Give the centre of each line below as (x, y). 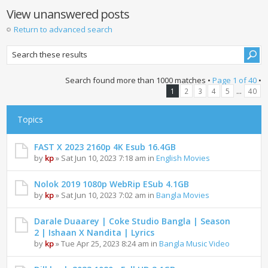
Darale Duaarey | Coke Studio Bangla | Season (133, 221)
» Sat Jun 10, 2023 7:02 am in (105, 195)
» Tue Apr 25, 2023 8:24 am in (107, 244)
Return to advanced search (63, 29)
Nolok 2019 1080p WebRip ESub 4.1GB (112, 184)
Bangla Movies (183, 195)
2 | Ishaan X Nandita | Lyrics (95, 233)
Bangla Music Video (195, 244)
